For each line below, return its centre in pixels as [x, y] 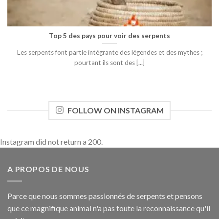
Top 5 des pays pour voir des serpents [109, 35]
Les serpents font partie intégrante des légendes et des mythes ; [109, 53]
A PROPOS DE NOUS [48, 169]
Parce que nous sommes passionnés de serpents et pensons [105, 196]
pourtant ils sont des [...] [109, 63]
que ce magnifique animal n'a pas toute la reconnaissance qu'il [109, 208]
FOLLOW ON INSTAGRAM [115, 110]
